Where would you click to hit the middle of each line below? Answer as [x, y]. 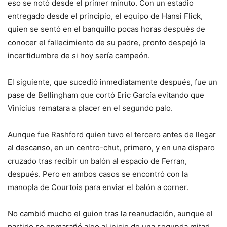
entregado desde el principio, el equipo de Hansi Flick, [105, 16]
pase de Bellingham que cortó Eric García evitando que [106, 95]
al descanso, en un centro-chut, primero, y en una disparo [111, 147]
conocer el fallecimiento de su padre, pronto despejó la [106, 42]
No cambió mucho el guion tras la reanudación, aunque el [110, 213]
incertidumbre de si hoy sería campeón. [79, 55]
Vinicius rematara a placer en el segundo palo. [90, 108]
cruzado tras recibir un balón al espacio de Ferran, [97, 161]
